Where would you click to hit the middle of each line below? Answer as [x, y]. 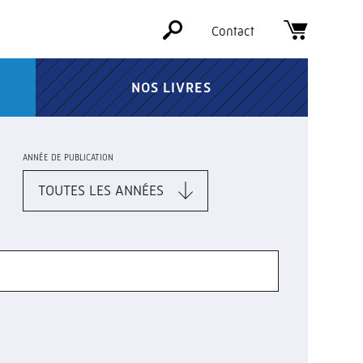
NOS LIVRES [172, 88]
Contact [233, 32]
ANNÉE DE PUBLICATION [68, 158]
